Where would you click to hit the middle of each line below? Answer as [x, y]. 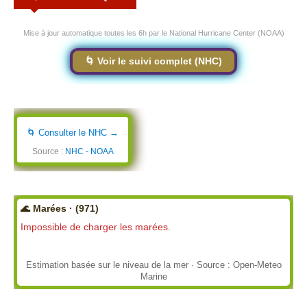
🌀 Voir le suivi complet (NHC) [153, 61]
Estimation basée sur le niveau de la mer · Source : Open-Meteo [153, 265]
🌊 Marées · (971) [60, 208]
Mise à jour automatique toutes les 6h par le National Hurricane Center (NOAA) [153, 33]
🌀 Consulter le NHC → [73, 132]
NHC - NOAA [89, 151]
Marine [153, 276]
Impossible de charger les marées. [96, 227]
